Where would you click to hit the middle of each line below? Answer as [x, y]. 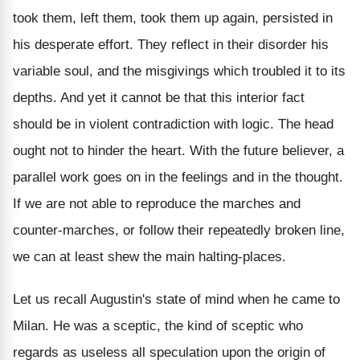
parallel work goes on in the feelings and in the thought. [178, 177]
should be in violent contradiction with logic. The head [173, 124]
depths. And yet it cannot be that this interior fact [159, 97]
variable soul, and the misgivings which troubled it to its [179, 71]
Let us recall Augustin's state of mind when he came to [176, 299]
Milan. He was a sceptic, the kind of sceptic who [158, 325]
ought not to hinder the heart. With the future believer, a [178, 150]
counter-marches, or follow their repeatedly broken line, [179, 230]
